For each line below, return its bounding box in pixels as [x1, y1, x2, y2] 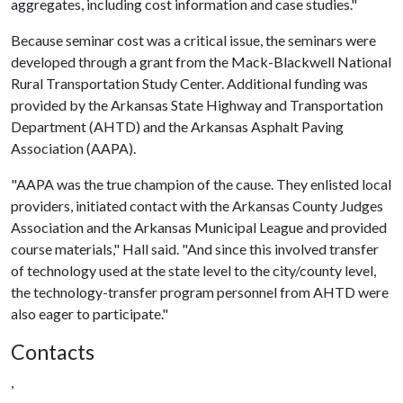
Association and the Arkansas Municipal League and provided [11, 219, 387, 236]
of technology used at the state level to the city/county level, [11, 262, 376, 279]
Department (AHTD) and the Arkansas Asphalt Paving [11, 118, 344, 135]
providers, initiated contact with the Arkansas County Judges [11, 197, 383, 214]
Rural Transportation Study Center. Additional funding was [11, 75, 368, 92]
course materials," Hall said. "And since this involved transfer [11, 240, 379, 257]
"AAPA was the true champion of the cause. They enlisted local [11, 175, 391, 193]
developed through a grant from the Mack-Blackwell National [11, 53, 391, 70]
